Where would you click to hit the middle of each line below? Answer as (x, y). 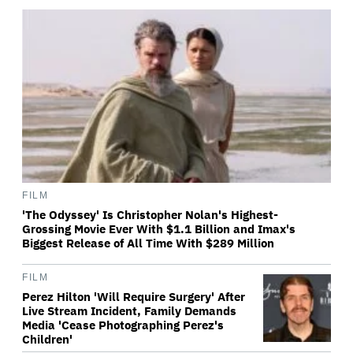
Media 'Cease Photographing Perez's (123, 325)
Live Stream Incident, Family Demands (129, 311)
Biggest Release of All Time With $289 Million (148, 243)
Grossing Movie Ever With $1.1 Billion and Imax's (159, 229)
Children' (47, 340)
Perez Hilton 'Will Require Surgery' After (134, 297)
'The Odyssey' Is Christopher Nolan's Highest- (150, 215)
